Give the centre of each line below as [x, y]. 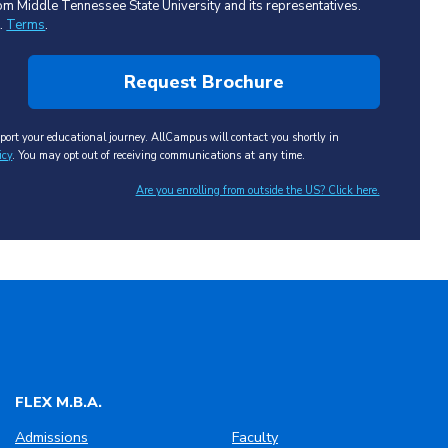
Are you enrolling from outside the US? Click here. [257, 190]
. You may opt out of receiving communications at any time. [159, 156]
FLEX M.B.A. [58, 401]
